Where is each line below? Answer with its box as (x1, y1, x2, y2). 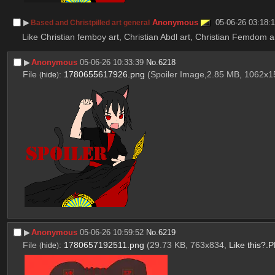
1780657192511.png (63, 239, 144, 250)
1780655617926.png (63, 69, 145, 80)
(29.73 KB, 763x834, (146, 239, 229, 250)
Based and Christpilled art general (31, 18, 150, 27)
